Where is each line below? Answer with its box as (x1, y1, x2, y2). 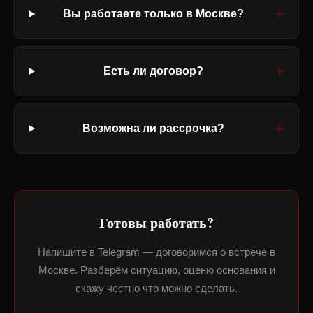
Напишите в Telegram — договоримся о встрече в (38, 246, 275, 258)
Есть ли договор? (103, 65, 204, 77)
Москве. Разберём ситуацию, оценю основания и (38, 264, 275, 276)
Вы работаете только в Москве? (63, 8, 245, 20)
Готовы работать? (99, 212, 214, 233)
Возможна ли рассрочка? (82, 122, 225, 134)
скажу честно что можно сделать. (75, 282, 238, 294)
